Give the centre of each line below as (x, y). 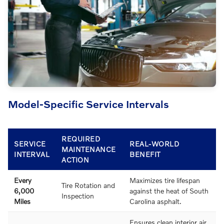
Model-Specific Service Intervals (88, 104)
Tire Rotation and (88, 185)
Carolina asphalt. (155, 201)
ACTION (75, 159)
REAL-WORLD (154, 143)
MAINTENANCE (89, 149)
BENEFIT (145, 154)
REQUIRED (81, 138)
